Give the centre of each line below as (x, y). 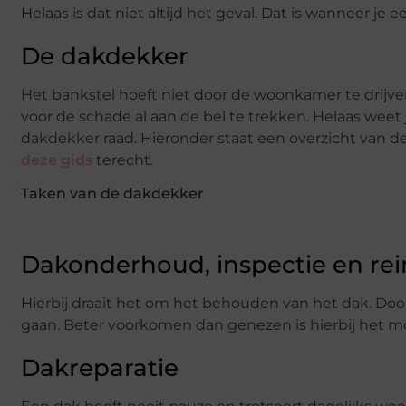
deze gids (57, 159)
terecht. (125, 159)
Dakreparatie (100, 367)
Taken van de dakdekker (114, 193)
